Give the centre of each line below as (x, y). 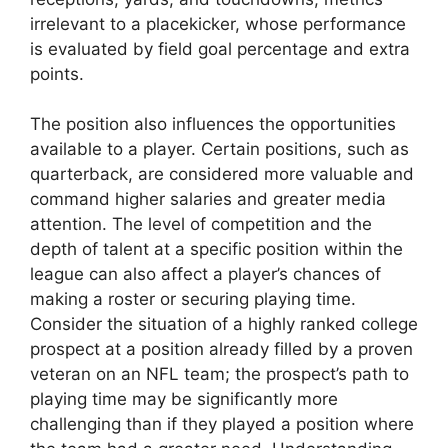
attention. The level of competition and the (201, 224)
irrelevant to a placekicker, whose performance (218, 23)
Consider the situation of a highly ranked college (224, 324)
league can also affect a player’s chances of (205, 274)
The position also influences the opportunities (213, 124)
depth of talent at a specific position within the (216, 249)
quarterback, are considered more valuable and (222, 174)
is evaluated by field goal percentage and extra (220, 48)
